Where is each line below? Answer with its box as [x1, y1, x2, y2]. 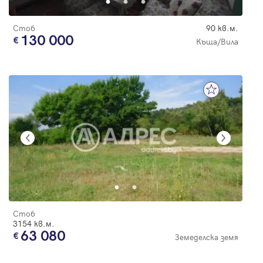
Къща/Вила [196, 35, 238, 47]
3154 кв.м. [13, 217, 55, 229]
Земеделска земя [175, 231, 238, 242]
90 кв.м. [206, 22, 238, 33]
